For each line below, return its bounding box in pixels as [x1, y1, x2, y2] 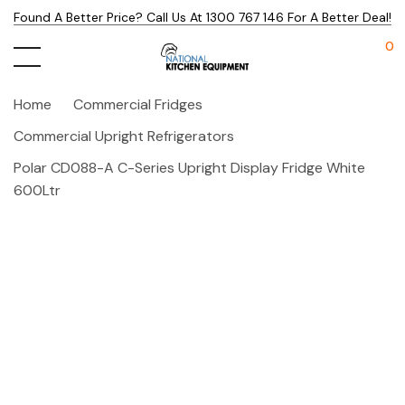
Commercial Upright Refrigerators [14, 127, 234, 146]
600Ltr [14, 181, 61, 200]
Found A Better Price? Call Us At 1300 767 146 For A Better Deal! [14, 9, 391, 25]
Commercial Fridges [73, 95, 202, 114]
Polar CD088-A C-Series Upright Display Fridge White [14, 158, 365, 177]
